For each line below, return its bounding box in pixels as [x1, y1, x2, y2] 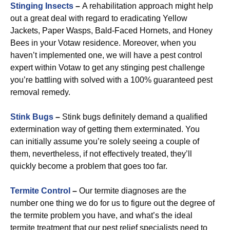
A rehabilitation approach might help [82, 2, 213, 10]
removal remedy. [10, 88, 70, 97]
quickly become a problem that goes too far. [10, 162, 167, 170]
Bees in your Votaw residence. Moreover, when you [10, 39, 196, 47]
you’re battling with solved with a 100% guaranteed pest [10, 75, 213, 84]
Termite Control [10, 186, 70, 195]
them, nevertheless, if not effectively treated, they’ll [10, 149, 192, 158]
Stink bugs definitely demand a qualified [60, 112, 207, 121]
